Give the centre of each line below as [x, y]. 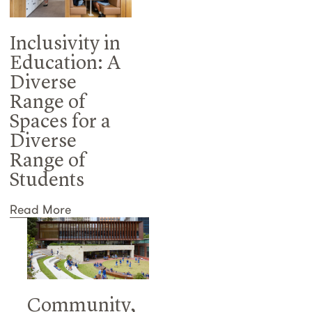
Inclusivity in [65, 44]
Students [47, 181]
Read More [40, 209]
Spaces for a [60, 122]
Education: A [65, 64]
